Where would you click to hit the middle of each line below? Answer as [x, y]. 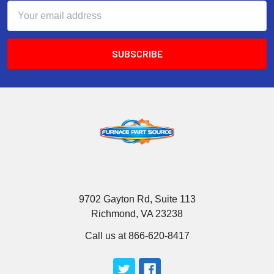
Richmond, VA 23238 [137, 214]
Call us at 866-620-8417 [137, 236]
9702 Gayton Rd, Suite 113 [137, 199]
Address [25, 22]
